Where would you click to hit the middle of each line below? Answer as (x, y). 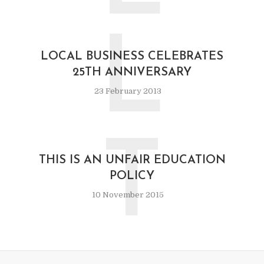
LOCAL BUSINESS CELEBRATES (132, 56)
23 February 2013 (128, 91)
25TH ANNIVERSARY (132, 72)
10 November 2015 (128, 194)
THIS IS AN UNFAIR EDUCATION (132, 160)
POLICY (132, 176)
